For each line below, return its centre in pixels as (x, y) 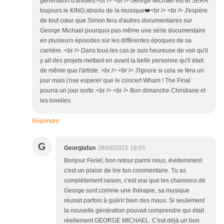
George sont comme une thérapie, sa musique (127, 191)
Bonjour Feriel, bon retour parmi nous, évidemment (133, 161)
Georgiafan (80, 148)
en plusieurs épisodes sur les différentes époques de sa (116, 41)
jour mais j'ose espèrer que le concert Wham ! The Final (115, 81)
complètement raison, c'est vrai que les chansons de (135, 181)
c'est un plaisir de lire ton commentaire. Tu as (125, 171)
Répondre (46, 121)
